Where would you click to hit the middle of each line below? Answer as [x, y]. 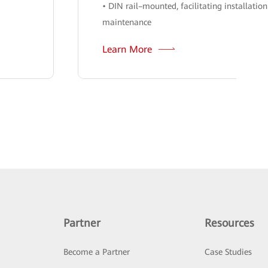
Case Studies [229, 252]
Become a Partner [96, 252]
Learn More [129, 50]
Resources [230, 223]
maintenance [127, 22]
